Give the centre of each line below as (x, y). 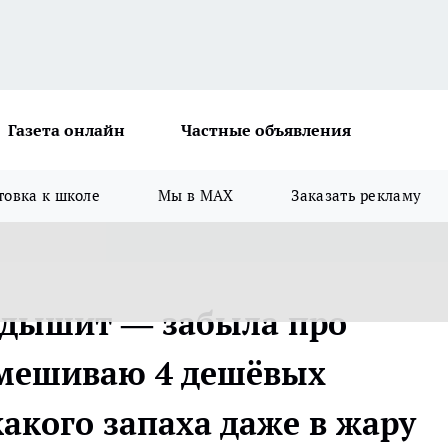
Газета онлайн (66, 130)
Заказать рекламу (356, 195)
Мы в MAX (196, 195)
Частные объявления (266, 130)
